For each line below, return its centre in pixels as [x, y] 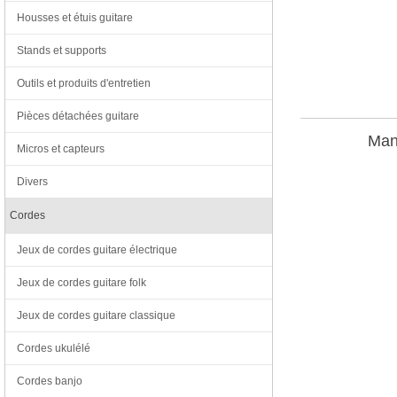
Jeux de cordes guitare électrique [97, 250]
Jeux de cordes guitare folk [82, 283]
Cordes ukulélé [54, 348]
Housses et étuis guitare [75, 18]
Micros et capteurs [61, 149]
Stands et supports [62, 51]
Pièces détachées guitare [78, 116]
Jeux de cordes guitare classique [96, 315]
